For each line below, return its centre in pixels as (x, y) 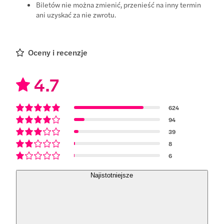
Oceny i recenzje (58, 52)
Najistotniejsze (112, 175)
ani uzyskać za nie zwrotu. (76, 14)
